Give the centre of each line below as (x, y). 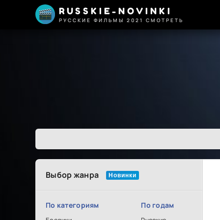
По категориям (72, 205)
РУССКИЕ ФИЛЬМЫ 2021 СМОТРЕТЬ (121, 20)
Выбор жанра (72, 175)
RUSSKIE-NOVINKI (116, 11)
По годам (158, 205)
